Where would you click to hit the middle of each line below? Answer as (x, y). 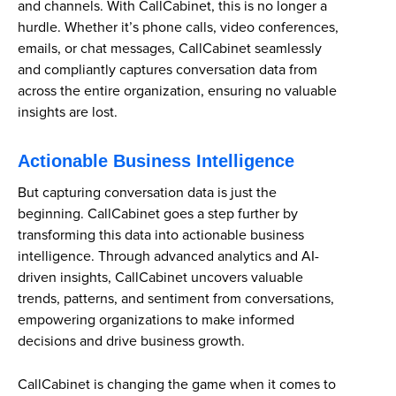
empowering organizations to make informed (156, 320)
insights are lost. (68, 112)
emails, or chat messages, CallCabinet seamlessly (170, 49)
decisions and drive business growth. (131, 341)
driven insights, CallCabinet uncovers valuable (160, 278)
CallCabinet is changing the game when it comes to (177, 385)
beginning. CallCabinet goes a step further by (158, 214)
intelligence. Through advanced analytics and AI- (168, 256)
